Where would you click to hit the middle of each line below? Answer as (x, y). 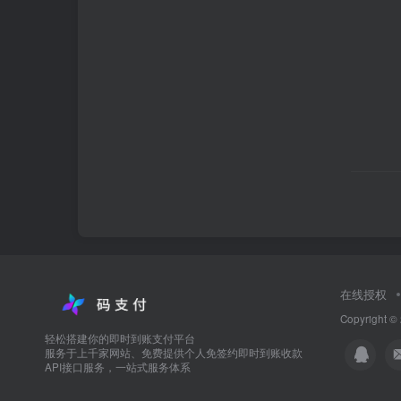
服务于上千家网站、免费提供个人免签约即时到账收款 (174, 353)
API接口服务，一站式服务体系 (118, 367)
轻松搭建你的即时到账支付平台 (120, 339)
